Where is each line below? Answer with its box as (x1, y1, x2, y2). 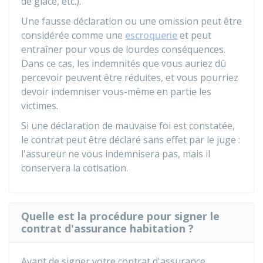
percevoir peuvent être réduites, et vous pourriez (21, 71, 238, 84)
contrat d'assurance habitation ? (21, 221, 194, 235)
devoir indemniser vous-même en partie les (21, 85, 211, 98)
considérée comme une (21, 29, 125, 42)
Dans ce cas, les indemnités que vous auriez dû (21, 57, 226, 70)
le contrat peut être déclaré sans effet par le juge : (21, 133, 240, 146)
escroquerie (125, 29, 177, 42)
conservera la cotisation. (21, 161, 128, 174)
